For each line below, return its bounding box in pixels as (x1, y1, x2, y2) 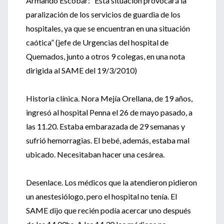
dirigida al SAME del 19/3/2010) (26, 65, 137, 75)
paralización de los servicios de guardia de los (26, 9, 180, 19)
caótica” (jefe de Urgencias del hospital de (26, 37, 168, 47)
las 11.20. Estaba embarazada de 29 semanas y (26, 121, 185, 131)
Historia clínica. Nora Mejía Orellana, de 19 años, (26, 93, 192, 103)
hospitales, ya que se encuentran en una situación (26, 23, 190, 33)
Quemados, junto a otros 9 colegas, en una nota (26, 51, 185, 61)
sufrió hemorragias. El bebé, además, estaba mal (26, 135, 189, 145)
